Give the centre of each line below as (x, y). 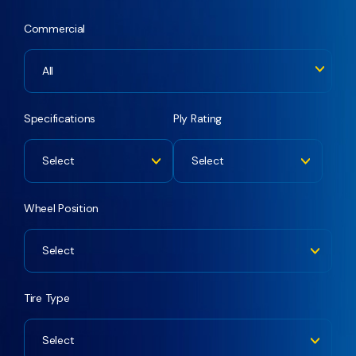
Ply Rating (198, 118)
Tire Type (47, 298)
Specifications (60, 118)
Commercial (55, 29)
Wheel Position (62, 208)
